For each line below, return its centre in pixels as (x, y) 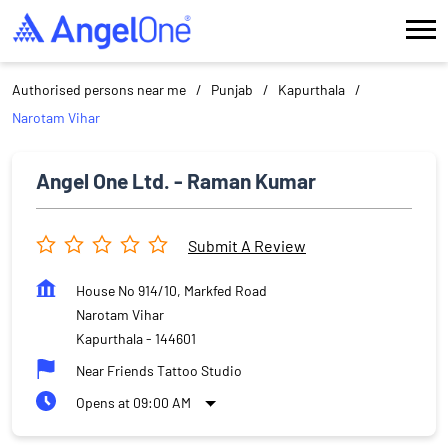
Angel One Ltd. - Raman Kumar (176, 180)
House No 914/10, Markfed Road (171, 290)
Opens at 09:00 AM (133, 402)
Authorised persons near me (99, 89)
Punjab (232, 89)
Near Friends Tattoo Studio (159, 370)
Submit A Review (247, 246)
